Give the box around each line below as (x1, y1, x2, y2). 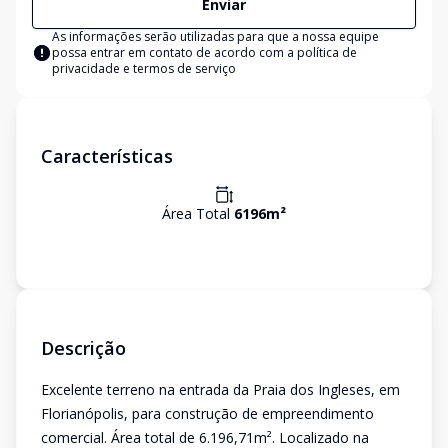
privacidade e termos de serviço (52, 60, 236, 77)
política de (297, 44, 357, 61)
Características (41, 144, 173, 168)
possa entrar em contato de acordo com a (52, 44, 297, 61)
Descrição (41, 336, 126, 360)
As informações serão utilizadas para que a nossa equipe (52, 28, 379, 45)
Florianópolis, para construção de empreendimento (41, 404, 374, 423)
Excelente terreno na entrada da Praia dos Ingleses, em (41, 380, 400, 399)
